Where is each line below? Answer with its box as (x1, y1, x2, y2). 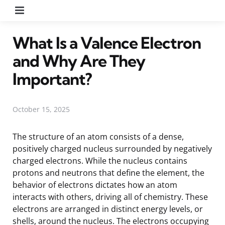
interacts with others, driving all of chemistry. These (13, 191, 208, 202)
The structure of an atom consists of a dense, (13, 131, 184, 142)
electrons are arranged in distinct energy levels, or (13, 203, 203, 214)
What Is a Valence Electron (13, 32, 201, 53)
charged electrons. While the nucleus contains (13, 155, 187, 166)
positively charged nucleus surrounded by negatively (13, 143, 212, 154)
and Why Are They (13, 50, 145, 71)
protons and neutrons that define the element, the (13, 167, 204, 178)
